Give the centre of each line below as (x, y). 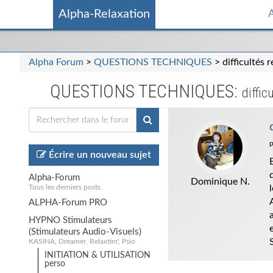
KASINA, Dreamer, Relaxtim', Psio (82, 241)
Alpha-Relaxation (104, 14)
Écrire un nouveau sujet (99, 155)
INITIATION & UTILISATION (97, 255)
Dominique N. (220, 182)
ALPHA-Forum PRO (68, 203)
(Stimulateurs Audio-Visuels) (85, 232)
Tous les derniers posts (65, 187)
